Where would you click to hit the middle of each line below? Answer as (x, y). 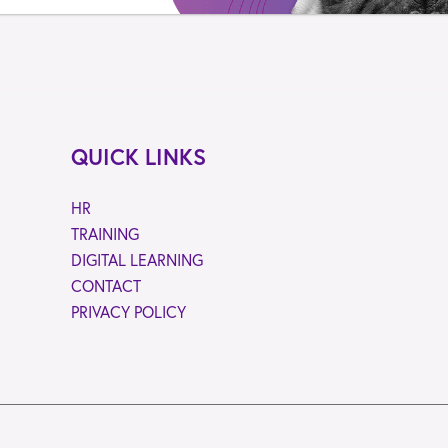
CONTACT (105, 285)
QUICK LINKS (138, 156)
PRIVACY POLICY (128, 311)
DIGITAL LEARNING (136, 259)
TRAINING (104, 233)
